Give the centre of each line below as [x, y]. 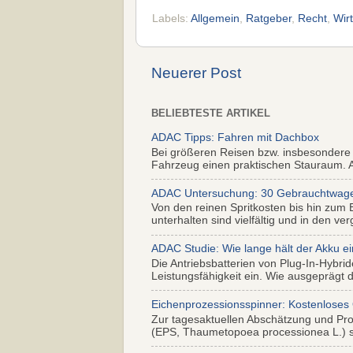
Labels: [171, 19]
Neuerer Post [196, 73]
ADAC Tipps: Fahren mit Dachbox [235, 138]
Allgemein [215, 19]
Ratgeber [269, 19]
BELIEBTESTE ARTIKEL [211, 113]
